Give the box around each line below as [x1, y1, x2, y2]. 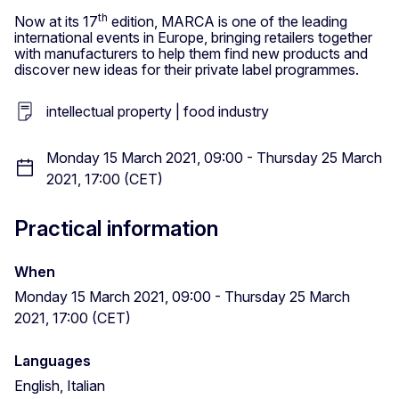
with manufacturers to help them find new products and [14, 44, 368, 62]
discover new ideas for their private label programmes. [14, 60, 359, 78]
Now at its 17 [14, 12, 98, 30]
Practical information [14, 215, 218, 241]
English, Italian [14, 376, 105, 395]
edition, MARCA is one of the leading [108, 12, 347, 30]
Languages [14, 351, 91, 370]
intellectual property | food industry [46, 102, 269, 120]
